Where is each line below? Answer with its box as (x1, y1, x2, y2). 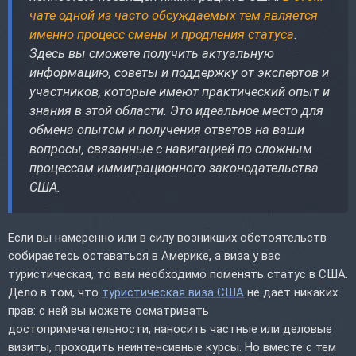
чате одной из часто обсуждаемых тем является (29, 7, 318, 23)
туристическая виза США (102, 284, 244, 300)
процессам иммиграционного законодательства (29, 160, 319, 176)
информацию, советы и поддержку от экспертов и (29, 64, 329, 80)
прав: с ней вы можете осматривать (8, 303, 209, 318)
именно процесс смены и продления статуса (29, 26, 294, 42)
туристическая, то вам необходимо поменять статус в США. (8, 266, 348, 281)
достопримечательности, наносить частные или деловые (8, 321, 332, 336)
